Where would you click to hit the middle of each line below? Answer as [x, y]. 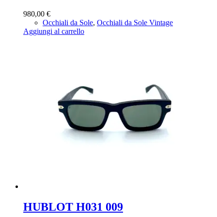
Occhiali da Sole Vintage [135, 23]
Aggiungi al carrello [54, 31]
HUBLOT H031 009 [73, 207]
